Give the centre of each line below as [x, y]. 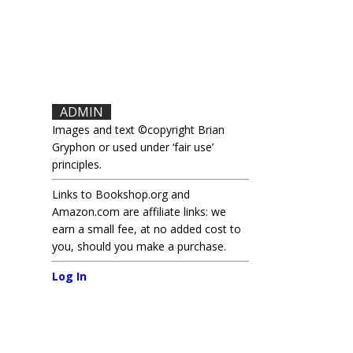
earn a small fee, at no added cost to [147, 229]
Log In [70, 276]
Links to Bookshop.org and [121, 194]
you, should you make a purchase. [139, 246]
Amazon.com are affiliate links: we [139, 212]
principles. [77, 164]
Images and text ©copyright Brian [139, 130]
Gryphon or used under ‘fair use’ [133, 147]
